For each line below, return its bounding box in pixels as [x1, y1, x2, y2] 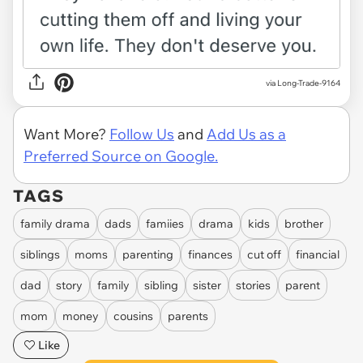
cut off [247, 246, 281, 262]
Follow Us [109, 125, 174, 144]
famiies [146, 216, 184, 231]
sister [193, 277, 221, 293]
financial [296, 246, 340, 262]
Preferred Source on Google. [23, 147, 218, 166]
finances [188, 246, 233, 262]
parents [168, 308, 208, 323]
